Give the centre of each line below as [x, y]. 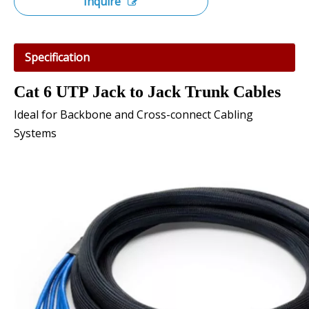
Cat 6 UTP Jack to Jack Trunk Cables [147, 92]
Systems [35, 133]
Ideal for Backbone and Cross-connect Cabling [133, 114]
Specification [57, 57]
